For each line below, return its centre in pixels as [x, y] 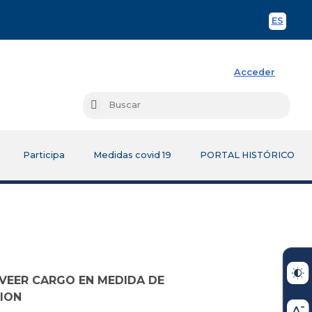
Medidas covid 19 [132, 155]
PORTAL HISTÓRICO [247, 155]
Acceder [255, 72]
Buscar [112, 106]
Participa [44, 155]
